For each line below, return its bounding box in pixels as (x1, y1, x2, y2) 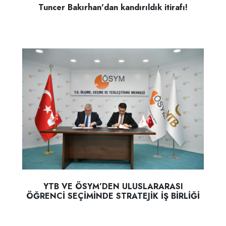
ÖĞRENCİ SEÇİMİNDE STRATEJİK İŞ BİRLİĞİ (26, 190, 200, 202)
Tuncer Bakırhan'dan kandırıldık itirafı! (38, 2, 188, 14)
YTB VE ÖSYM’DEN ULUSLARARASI (43, 180, 183, 192)
